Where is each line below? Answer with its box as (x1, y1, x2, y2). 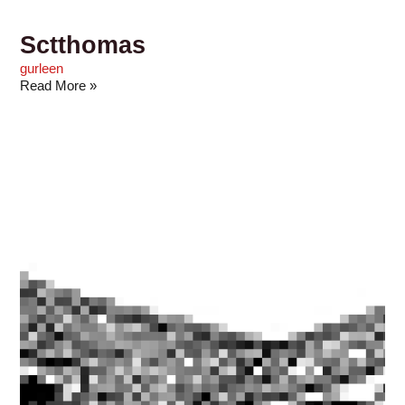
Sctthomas (20, 30, 146, 59)
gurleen (20, 61, 64, 76)
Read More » (20, 78, 98, 93)
